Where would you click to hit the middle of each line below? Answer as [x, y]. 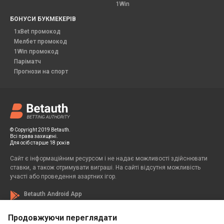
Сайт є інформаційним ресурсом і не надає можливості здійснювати [109, 158]
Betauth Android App [53, 194]
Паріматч [27, 61]
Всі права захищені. [34, 136]
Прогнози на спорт [41, 71]
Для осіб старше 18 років [40, 142]
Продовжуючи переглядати [62, 218]
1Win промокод [36, 51]
